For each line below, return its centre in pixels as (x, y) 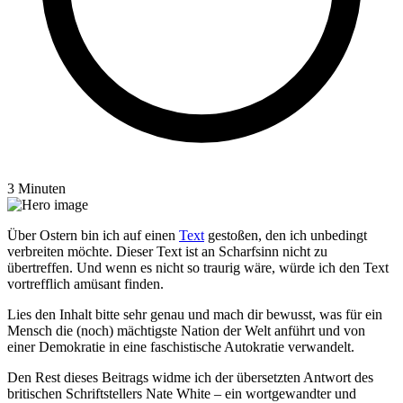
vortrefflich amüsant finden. (85, 284)
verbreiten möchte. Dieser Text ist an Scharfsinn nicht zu (167, 252)
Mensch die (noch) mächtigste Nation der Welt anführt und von (186, 331)
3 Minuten (36, 189)
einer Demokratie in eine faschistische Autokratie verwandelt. (181, 347)
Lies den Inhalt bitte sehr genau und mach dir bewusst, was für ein (195, 315)
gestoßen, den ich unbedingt (286, 236)
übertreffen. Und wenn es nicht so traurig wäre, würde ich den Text (198, 268)
